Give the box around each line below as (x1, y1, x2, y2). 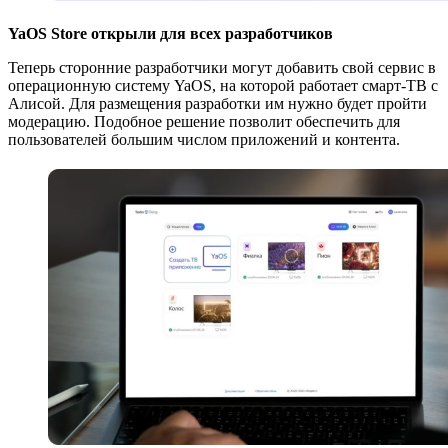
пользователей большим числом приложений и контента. (8, 130, 400, 148)
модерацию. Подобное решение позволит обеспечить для (8, 112, 400, 130)
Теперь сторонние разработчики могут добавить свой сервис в (8, 58, 436, 76)
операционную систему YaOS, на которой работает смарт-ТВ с (8, 76, 438, 94)
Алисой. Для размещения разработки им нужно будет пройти (8, 94, 427, 112)
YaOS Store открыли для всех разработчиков (8, 24, 333, 42)
